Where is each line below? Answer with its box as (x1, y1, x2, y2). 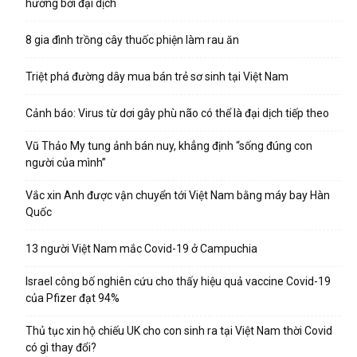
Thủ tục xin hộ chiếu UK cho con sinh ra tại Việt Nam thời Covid (25, 324, 332, 337)
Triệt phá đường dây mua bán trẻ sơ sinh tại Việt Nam (25, 70, 288, 83)
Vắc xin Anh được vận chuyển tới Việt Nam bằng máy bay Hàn (25, 189, 330, 202)
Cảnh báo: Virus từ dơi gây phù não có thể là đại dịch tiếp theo (25, 107, 329, 120)
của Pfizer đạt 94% (25, 292, 120, 304)
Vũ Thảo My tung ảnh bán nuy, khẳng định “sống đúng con (25, 139, 312, 152)
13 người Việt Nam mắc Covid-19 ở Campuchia (25, 242, 257, 255)
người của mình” (25, 156, 106, 169)
